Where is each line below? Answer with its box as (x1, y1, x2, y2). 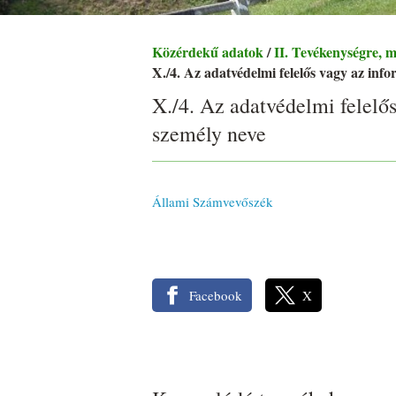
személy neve (152, 118, 266, 148)
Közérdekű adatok (152, 41, 263, 62)
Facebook (188, 286, 242, 304)
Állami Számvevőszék (152, 192, 273, 210)
